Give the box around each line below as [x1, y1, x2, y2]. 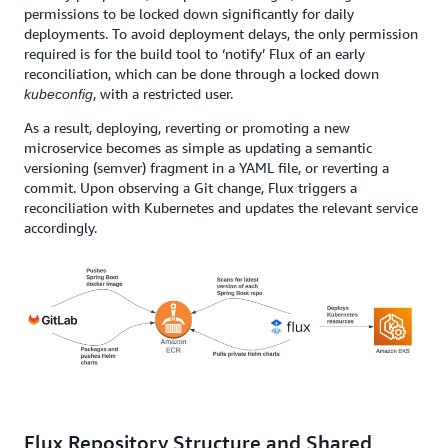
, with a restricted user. [93, 84, 233, 102]
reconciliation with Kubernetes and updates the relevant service [24, 198, 418, 216]
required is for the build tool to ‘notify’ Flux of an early [24, 44, 365, 62]
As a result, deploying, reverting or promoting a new [24, 118, 350, 136]
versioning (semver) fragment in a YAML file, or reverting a [24, 158, 389, 176]
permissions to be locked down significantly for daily [24, 4, 354, 22]
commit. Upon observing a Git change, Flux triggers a [24, 178, 357, 196]
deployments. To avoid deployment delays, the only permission [24, 24, 418, 42]
